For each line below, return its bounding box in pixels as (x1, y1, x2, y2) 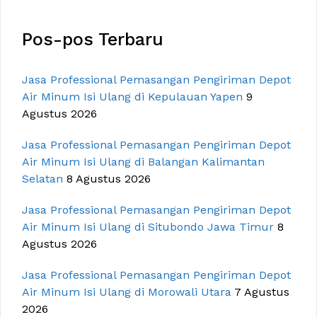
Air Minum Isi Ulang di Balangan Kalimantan (22, 155, 265, 169)
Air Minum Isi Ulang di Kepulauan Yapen (22, 90, 243, 104)
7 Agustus (234, 285, 289, 299)
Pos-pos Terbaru (22, 29, 163, 50)
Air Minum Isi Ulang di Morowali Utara (22, 285, 231, 299)
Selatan (22, 172, 63, 186)
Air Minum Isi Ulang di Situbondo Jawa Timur (22, 220, 274, 234)
